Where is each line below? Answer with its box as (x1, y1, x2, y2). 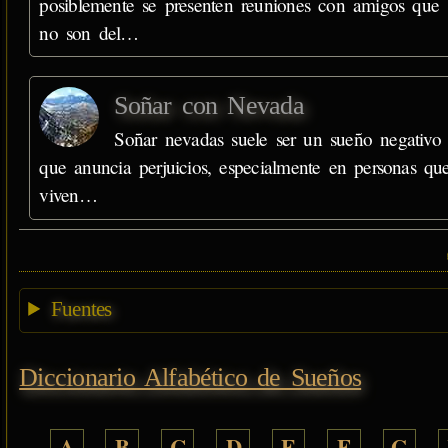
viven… (39, 181, 97, 207)
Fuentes (50, 296, 112, 321)
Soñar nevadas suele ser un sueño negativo (114, 125, 441, 151)
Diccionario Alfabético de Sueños (19, 363, 362, 393)
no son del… (39, 19, 139, 45)
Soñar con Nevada (114, 90, 304, 120)
